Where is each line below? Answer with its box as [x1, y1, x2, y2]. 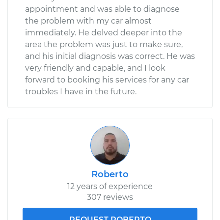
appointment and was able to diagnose [25, 4, 180, 14]
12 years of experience [67, 181, 153, 191]
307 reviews [87, 192, 133, 202]
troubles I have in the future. [25, 86, 137, 96]
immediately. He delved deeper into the [25, 27, 182, 37]
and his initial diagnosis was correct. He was [25, 51, 195, 61]
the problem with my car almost [25, 16, 152, 26]
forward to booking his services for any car [25, 75, 189, 84]
